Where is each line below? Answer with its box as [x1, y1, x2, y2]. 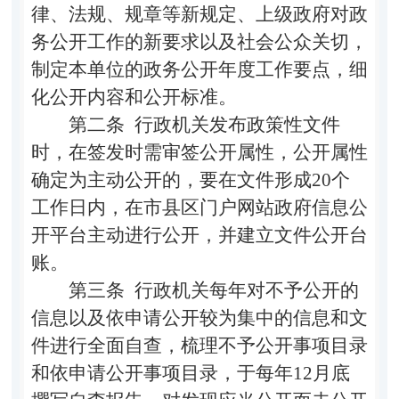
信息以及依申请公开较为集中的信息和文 [30, 306, 368, 329]
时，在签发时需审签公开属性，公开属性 [30, 141, 368, 163]
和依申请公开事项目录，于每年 [30, 362, 293, 384]
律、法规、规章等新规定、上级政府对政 [30, 3, 368, 25]
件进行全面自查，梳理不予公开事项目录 [30, 334, 368, 356]
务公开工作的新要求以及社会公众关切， [30, 30, 368, 53]
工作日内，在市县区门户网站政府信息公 [30, 196, 368, 218]
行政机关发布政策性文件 [124, 113, 340, 135]
